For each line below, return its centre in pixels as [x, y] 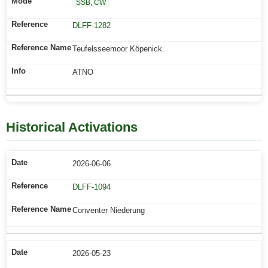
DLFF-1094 [92, 187]
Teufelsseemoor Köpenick [117, 49]
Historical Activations [72, 127]
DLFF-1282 [92, 25]
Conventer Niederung [109, 210]
